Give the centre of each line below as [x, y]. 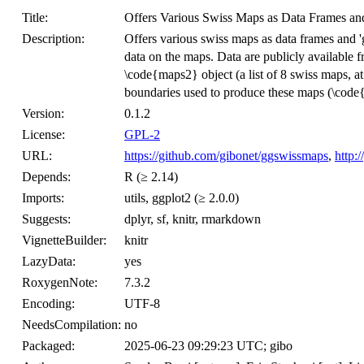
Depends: [46, 177]
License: [43, 134]
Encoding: [48, 303]
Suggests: [46, 219]
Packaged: [48, 346]
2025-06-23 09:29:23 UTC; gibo [208, 346]
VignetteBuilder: [64, 240]
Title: [35, 17]
